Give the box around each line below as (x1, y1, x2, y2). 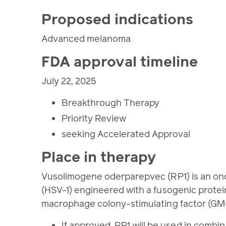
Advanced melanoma (41, 32, 133, 45)
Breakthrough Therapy (62, 96, 160, 109)
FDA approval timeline (41, 52, 198, 72)
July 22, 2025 (41, 75, 97, 88)
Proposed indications (41, 10, 197, 30)
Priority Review (62, 112, 129, 125)
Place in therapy (41, 147, 160, 167)
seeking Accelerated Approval (62, 128, 193, 141)
